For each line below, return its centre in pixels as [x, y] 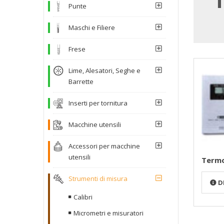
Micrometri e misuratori [108, 213]
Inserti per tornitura [98, 103]
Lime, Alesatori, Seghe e [104, 70]
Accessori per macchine [104, 146]
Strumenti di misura [98, 178]
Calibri [83, 197]
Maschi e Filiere [92, 27]
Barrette [81, 81]
